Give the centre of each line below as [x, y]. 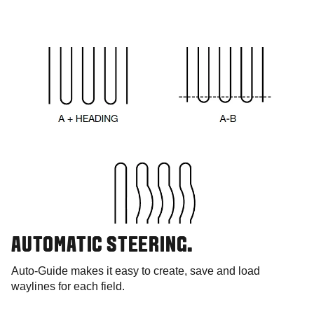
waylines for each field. [68, 287]
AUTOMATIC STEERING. [103, 246]
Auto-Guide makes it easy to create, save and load [136, 271]
